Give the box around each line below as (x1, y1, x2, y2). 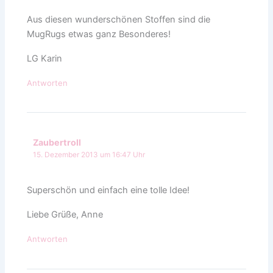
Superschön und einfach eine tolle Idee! (27, 185, 190, 196)
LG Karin (27, 52, 63, 64)
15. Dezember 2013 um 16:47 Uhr (33, 150, 146, 159)
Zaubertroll (33, 136, 82, 147)
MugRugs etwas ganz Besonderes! (27, 28, 171, 40)
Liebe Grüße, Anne (27, 209, 104, 221)
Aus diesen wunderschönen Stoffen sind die (27, 13, 211, 25)
